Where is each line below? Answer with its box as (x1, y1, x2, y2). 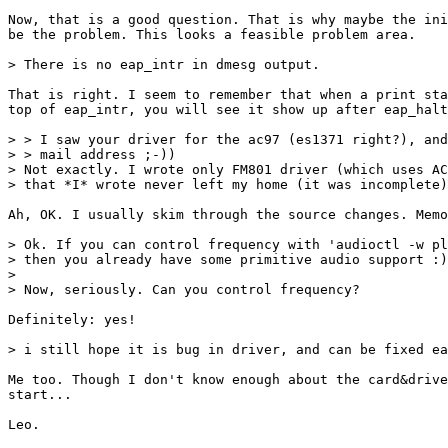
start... (8, 387, 72, 402)
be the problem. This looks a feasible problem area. (8, 27, 416, 42)
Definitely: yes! (8, 312, 136, 327)
